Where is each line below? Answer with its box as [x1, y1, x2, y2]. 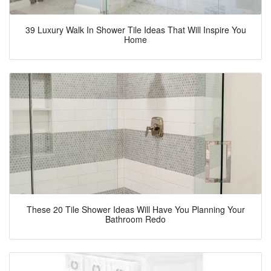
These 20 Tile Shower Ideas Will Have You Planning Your [26, 203, 245, 215]
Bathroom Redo [105, 213, 166, 225]
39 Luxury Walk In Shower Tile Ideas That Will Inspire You [25, 24, 246, 36]
